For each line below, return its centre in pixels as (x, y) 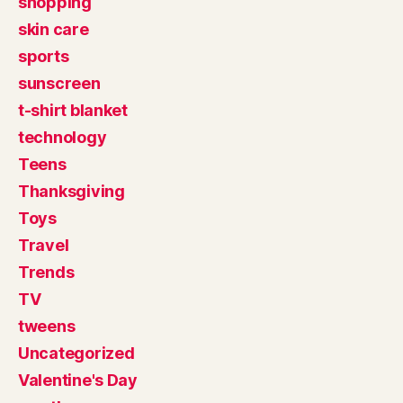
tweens (47, 326)
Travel (44, 245)
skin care (54, 29)
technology (63, 137)
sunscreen (59, 83)
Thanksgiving (72, 191)
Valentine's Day (78, 380)
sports (44, 56)
